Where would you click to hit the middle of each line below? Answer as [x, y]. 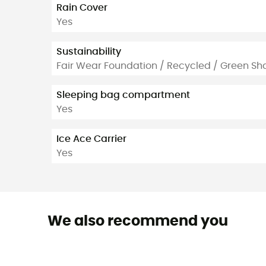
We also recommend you [137, 221]
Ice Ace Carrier [91, 139]
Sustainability [89, 51]
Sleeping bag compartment [123, 95]
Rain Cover [82, 7]
